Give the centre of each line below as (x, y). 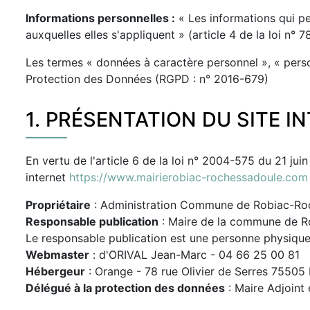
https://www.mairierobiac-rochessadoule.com (189, 177)
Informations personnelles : (100, 18)
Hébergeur (55, 271)
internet (47, 177)
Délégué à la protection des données (125, 288)
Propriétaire (58, 205)
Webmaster (57, 255)
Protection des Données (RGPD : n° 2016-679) (147, 79)
